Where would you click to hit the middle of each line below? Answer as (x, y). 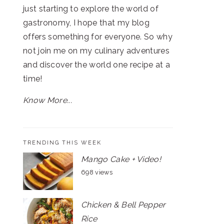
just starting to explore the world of (91, 9)
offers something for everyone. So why (98, 37)
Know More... (47, 100)
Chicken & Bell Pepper (123, 205)
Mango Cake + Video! (121, 159)
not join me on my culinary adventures (96, 51)
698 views (97, 172)
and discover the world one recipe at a (97, 65)
